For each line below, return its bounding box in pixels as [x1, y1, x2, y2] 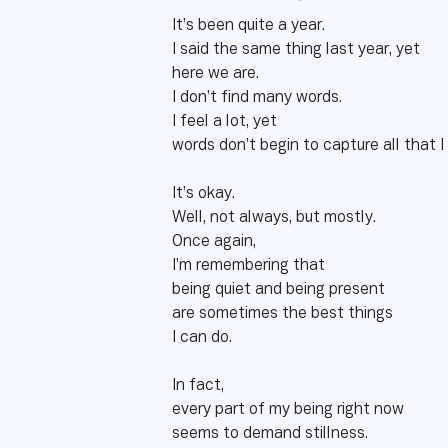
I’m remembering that [172, 259, 329, 273]
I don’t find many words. [172, 91, 342, 105]
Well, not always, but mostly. [172, 211, 376, 225]
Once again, [172, 235, 256, 249]
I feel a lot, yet [172, 115, 277, 129]
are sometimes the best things [172, 307, 393, 321]
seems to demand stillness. [172, 427, 368, 441]
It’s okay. [172, 187, 235, 201]
